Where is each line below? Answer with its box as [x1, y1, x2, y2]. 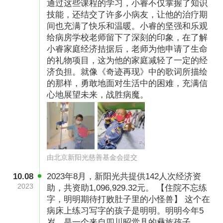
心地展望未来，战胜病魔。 [47, 90, 149, 100]
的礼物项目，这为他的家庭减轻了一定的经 [47, 56, 208, 66]
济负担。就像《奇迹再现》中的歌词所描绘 [47, 67, 208, 77]
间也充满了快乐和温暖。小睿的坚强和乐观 [47, 21, 208, 31]
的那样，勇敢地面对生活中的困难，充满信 [47, 79, 208, 89]
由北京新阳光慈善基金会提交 [47, 153, 138, 162]
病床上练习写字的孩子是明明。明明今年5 [47, 206, 204, 216]
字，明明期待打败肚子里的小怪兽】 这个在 [47, 194, 211, 204]
